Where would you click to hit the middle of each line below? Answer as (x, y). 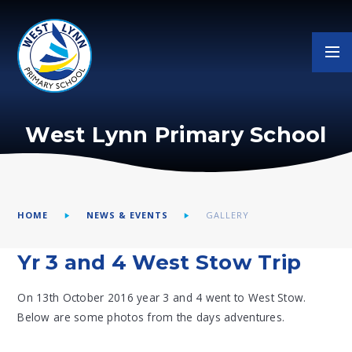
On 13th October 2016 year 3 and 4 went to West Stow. (162, 297)
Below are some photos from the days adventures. (151, 317)
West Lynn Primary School (176, 135)
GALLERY (227, 214)
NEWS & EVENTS (127, 214)
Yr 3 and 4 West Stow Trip (159, 263)
